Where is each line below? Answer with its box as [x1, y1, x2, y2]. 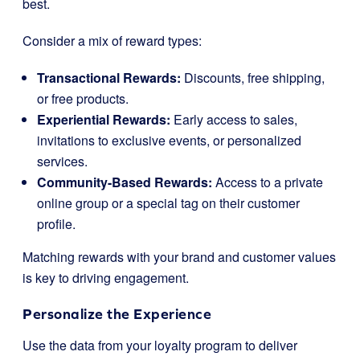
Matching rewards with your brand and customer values [22, 247, 336, 266]
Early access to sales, [170, 109, 297, 129]
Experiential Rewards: [37, 109, 170, 129]
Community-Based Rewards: [37, 172, 212, 191]
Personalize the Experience [22, 305, 211, 322]
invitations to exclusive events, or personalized [37, 130, 301, 149]
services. [37, 151, 88, 170]
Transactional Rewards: [37, 67, 181, 87]
